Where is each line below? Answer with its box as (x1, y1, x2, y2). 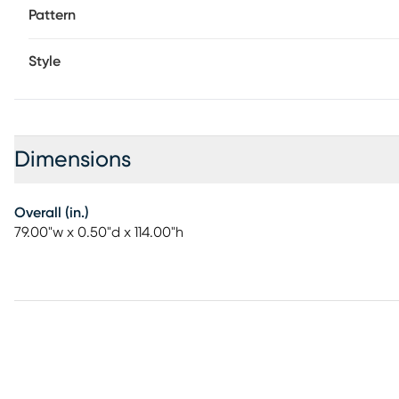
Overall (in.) (14, 206, 89, 220)
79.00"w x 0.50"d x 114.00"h (14, 225, 183, 240)
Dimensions (14, 149, 131, 171)
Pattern (28, 8, 76, 22)
